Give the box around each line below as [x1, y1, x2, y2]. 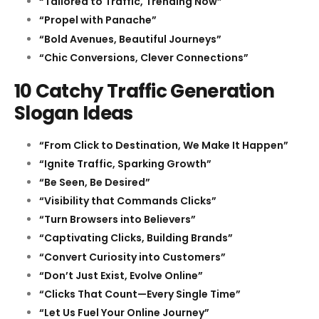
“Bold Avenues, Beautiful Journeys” [39, 31, 221, 46]
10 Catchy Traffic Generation [14, 78, 275, 104]
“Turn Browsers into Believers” [39, 212, 196, 227]
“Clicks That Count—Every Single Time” [39, 287, 241, 302]
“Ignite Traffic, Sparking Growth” [39, 156, 211, 171]
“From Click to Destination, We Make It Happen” [39, 137, 288, 152]
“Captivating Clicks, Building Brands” [39, 231, 233, 246]
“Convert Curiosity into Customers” [39, 249, 226, 264]
